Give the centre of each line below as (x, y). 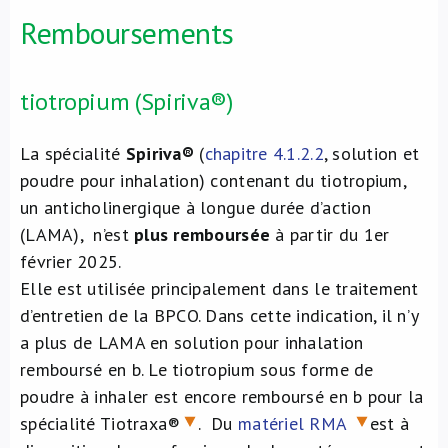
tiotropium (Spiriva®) (126, 101)
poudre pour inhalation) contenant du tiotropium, (213, 180)
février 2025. (71, 261)
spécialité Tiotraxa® (100, 423)
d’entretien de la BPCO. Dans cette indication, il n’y (219, 315)
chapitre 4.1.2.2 (264, 153)
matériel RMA (292, 423)
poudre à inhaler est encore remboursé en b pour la (222, 396)
